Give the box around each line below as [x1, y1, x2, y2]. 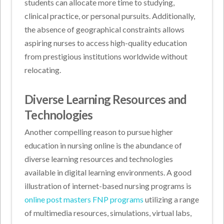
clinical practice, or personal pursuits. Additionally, [24, 10, 195, 20]
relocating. [24, 64, 61, 74]
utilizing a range [143, 194, 199, 204]
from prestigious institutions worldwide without [24, 51, 188, 61]
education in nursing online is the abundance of [24, 140, 182, 150]
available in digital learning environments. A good [24, 167, 192, 177]
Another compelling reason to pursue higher [24, 126, 173, 136]
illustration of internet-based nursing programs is [24, 180, 192, 190]
